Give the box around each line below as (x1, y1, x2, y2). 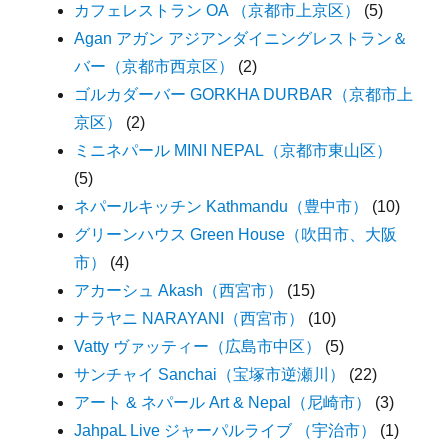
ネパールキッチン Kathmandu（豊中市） (74, 197, 369, 215)
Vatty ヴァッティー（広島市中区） (74, 337, 322, 355)
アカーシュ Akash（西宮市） (74, 281, 284, 299)
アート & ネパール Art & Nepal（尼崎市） (74, 393, 372, 411)
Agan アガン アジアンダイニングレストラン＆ (74, 29, 409, 47)
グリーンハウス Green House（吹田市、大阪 (74, 225, 398, 243)
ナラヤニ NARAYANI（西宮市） (74, 309, 305, 327)
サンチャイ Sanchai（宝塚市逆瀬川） (74, 365, 346, 383)
